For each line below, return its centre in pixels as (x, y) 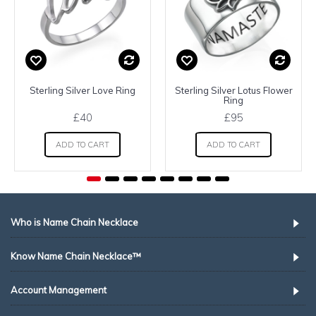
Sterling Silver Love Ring (83, 90)
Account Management (59, 290)
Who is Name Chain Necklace (74, 222)
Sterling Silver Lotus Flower (233, 90)
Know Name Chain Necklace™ (76, 256)
